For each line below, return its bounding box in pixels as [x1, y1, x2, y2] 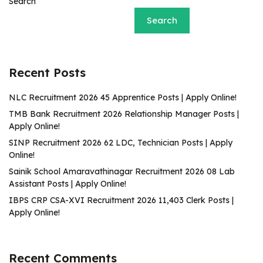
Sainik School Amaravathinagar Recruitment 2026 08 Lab [9, 166, 235, 177]
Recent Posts [9, 65, 86, 80]
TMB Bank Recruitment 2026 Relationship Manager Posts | [9, 108, 239, 119]
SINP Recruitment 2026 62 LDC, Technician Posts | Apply [9, 137, 232, 148]
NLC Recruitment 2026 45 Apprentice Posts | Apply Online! [9, 92, 237, 103]
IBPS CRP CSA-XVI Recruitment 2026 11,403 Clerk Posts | [9, 194, 234, 205]
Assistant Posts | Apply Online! [9, 178, 126, 189]
